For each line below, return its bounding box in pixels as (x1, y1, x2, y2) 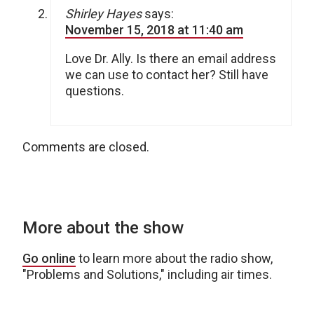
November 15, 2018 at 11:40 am (65, 22, 243, 37)
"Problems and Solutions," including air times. (22, 267, 272, 282)
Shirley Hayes (65, 6, 142, 21)
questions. (65, 83, 124, 98)
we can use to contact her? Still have (65, 67, 268, 82)
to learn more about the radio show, (76, 251, 273, 266)
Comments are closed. (22, 139, 149, 154)
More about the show (22, 218, 184, 238)
